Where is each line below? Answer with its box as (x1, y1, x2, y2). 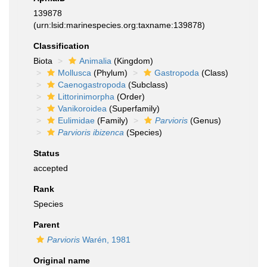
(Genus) (188, 116, 221, 125)
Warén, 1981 (80, 235, 131, 244)
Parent (33, 220, 60, 229)
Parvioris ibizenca (58, 128, 124, 137)
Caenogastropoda (58, 80, 126, 89)
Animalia (79, 56, 111, 66)
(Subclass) (126, 80, 168, 89)
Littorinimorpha (58, 92, 114, 101)
